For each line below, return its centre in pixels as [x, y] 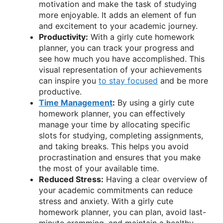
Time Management [76, 103]
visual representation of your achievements [120, 70]
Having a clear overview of [156, 179]
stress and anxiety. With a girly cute [106, 201]
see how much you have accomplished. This [122, 59]
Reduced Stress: [71, 179]
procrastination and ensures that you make [120, 158]
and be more [183, 81]
